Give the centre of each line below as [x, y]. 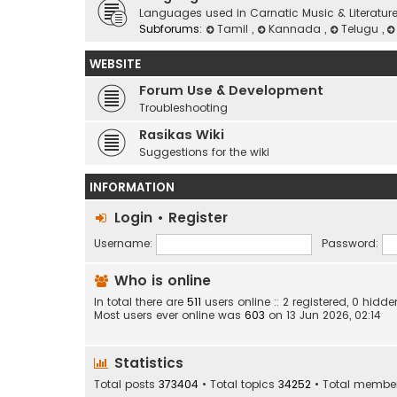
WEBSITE [115, 64]
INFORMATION [132, 187]
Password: [350, 244]
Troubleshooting [183, 108]
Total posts [126, 385]
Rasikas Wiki [182, 135]
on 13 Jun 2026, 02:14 [323, 315]
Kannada [296, 29]
